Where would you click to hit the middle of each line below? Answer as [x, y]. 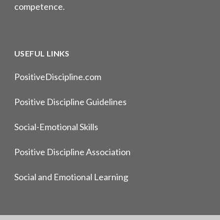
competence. [40, 7]
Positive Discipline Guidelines [70, 102]
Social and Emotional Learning [71, 177]
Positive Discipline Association [72, 152]
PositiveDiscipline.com [58, 77]
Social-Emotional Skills [56, 127]
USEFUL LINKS [42, 54]
